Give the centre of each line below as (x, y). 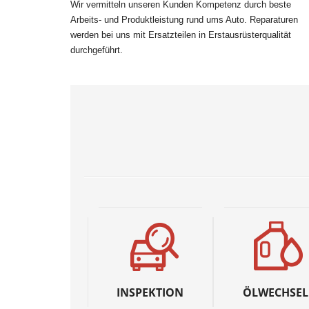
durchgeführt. (97, 50)
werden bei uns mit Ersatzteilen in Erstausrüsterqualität (181, 34)
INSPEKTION (150, 293)
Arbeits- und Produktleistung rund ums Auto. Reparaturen (184, 19)
